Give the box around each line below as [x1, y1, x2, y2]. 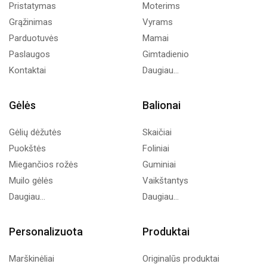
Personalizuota [9, 225, 83, 238]
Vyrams [142, 17, 173, 27]
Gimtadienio [142, 49, 189, 60]
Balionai [142, 99, 181, 111]
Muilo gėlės [9, 175, 53, 186]
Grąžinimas [9, 17, 52, 27]
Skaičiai [142, 127, 172, 138]
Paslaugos [9, 49, 50, 60]
